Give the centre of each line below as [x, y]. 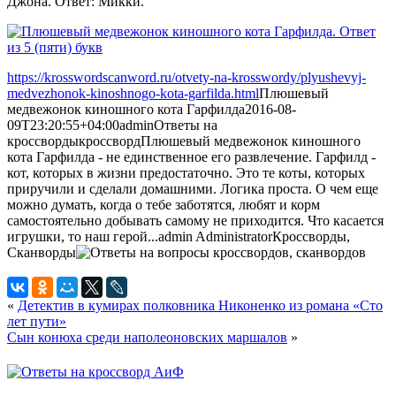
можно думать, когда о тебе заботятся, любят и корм [164, 204]
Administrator [234, 236]
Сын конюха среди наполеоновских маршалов [147, 337]
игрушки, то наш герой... [83, 236]
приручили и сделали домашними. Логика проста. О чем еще [193, 188]
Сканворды [42, 252]
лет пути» [37, 321]
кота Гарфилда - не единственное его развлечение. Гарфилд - [191, 156]
